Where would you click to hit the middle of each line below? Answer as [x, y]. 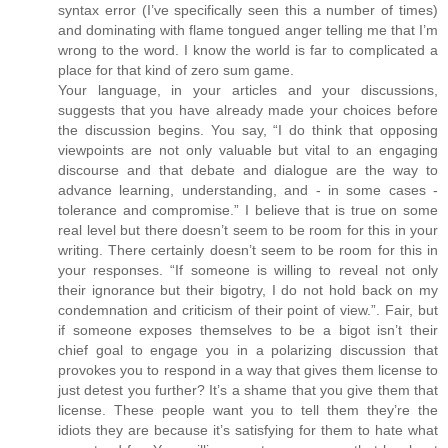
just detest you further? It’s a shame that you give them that [248, 390]
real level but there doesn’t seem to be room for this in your [248, 230]
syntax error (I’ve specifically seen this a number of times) [248, 10]
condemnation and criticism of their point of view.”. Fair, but [248, 310]
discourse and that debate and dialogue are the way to [248, 170]
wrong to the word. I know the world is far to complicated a [248, 50]
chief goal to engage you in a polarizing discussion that [248, 350]
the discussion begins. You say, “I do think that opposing [248, 130]
